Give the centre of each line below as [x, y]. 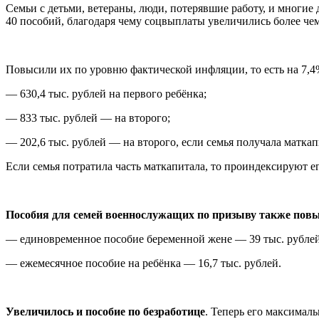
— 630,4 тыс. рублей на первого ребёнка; [106, 93]
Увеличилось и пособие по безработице [105, 311]
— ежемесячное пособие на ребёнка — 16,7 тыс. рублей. [143, 263]
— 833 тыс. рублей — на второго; [88, 117]
